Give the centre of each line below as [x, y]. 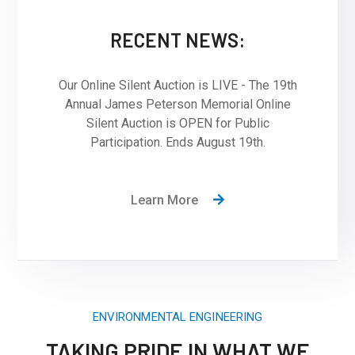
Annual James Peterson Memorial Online [177, 104]
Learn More [164, 200]
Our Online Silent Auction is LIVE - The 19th [177, 85]
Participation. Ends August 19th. [177, 142]
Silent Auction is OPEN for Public [177, 123]
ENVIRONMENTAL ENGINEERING [177, 317]
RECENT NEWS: [177, 40]
